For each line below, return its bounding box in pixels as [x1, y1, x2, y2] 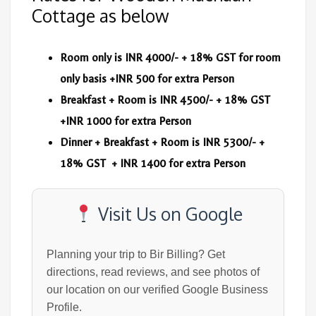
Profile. [47, 300, 82, 313]
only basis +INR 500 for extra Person [60, 72, 234, 85]
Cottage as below [32, 4, 169, 27]
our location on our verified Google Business [47, 283, 268, 296]
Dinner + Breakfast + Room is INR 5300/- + [60, 135, 265, 149]
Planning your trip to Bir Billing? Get [47, 248, 225, 260]
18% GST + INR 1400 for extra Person [60, 157, 245, 170]
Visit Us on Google [93, 202, 243, 225]
